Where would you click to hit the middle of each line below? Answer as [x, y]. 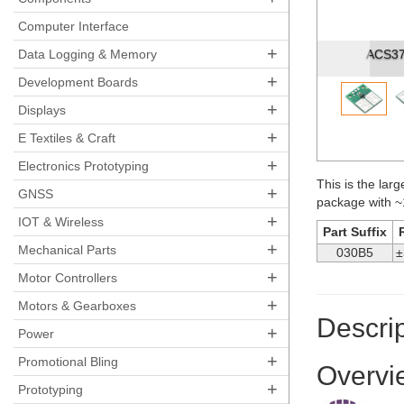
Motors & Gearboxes [77, 306]
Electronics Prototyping [83, 166]
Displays [42, 110]
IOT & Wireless [61, 222]
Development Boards [78, 82]
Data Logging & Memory [87, 54]
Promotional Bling [68, 362]
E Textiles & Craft [67, 138]
